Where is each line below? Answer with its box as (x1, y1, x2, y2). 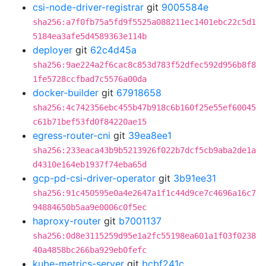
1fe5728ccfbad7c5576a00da (33, 74, 147, 84)
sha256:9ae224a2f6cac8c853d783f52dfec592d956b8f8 (33, 60, 256, 69)
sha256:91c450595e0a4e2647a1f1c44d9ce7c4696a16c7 (33, 188, 256, 198)
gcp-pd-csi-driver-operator (33, 172, 156, 184)
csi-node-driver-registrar (33, 1, 144, 13)
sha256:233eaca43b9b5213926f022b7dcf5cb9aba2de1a (33, 145, 256, 155)
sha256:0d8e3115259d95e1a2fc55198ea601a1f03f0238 (33, 231, 256, 240)
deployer (33, 44, 72, 56)
